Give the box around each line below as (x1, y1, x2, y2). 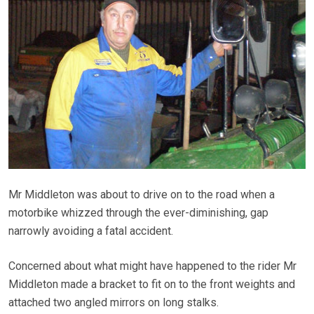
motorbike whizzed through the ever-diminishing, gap (8, 205, 268, 219)
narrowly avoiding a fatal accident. (8, 224, 173, 238)
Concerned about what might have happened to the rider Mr (8, 259, 296, 273)
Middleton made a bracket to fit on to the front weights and (8, 277, 295, 291)
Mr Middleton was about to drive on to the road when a (8, 187, 275, 201)
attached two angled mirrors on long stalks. (8, 295, 219, 309)
